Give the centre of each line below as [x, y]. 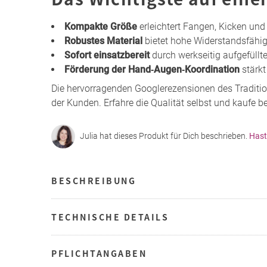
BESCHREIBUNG [94, 180]
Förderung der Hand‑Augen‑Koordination [152, 69]
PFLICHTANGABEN [99, 253]
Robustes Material [103, 41]
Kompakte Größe [101, 26]
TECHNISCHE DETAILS [110, 217]
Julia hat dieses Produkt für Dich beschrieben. [164, 136]
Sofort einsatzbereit [107, 55]
